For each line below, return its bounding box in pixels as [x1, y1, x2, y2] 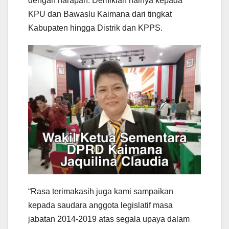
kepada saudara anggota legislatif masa [28, 201, 173, 210]
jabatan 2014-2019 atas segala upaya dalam [28, 215, 190, 224]
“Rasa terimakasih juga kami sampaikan [28, 187, 173, 196]
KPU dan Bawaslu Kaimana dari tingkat [28, 9, 172, 18]
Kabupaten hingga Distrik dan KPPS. [28, 23, 163, 32]
